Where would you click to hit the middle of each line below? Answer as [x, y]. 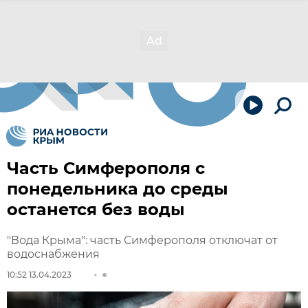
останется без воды [96, 209]
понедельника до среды [118, 189]
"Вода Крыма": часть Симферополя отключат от [142, 240]
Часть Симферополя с [106, 168]
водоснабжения [53, 254]
